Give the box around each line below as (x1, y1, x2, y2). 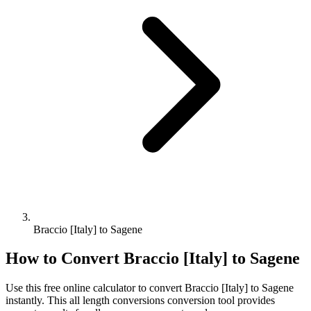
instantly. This (6, 294, 69, 307)
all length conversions (69, 294, 165, 307)
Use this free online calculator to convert (6, 282, 185, 294)
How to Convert (6, 249, 124, 268)
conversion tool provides (165, 294, 275, 307)
